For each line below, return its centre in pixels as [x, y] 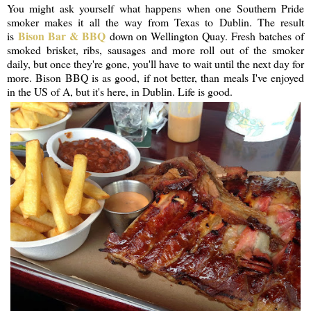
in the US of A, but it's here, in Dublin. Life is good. [120, 91]
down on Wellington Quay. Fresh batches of [205, 35]
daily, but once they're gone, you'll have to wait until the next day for [155, 63]
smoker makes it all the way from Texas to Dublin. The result [155, 22]
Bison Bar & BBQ [61, 35]
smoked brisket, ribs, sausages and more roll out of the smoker [155, 49]
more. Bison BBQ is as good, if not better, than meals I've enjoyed [155, 77]
